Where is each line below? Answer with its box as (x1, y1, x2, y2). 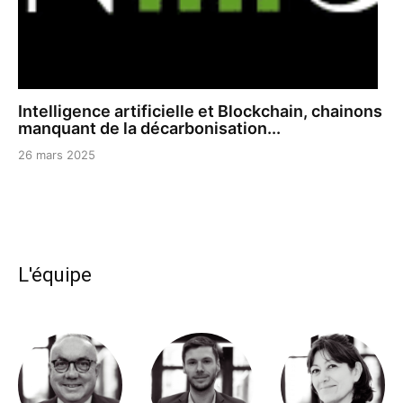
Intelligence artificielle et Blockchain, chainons (18, 102, 382, 121)
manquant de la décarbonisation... (18, 119, 281, 138)
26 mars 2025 (18, 148, 95, 162)
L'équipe (18, 264, 92, 286)
